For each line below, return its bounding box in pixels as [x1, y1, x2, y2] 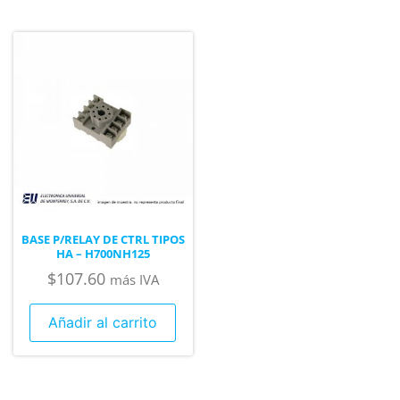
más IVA [109, 271, 159, 289]
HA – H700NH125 [55, 245, 150, 262]
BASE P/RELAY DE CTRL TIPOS [21, 230, 185, 247]
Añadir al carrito [48, 313, 158, 332]
